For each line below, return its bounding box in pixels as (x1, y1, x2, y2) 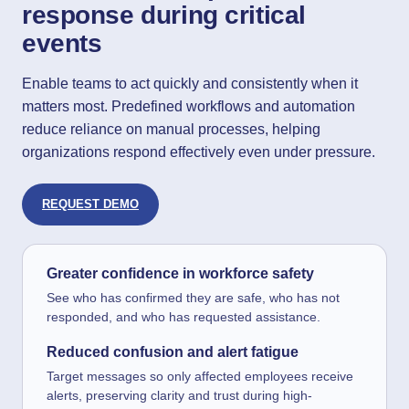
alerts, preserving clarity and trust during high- (47, 388, 312, 403)
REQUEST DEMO (42, 197, 139, 211)
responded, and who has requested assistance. (47, 309, 320, 324)
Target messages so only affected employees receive (47, 369, 353, 383)
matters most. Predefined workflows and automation (22, 99, 355, 114)
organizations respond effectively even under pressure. (22, 144, 375, 160)
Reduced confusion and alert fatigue (47, 344, 299, 360)
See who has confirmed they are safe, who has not (47, 290, 340, 305)
